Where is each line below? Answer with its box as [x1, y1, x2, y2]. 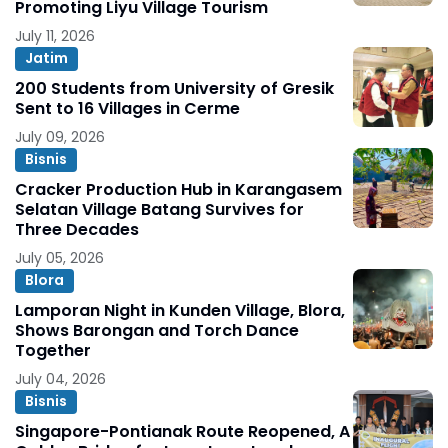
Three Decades [15, 217, 139, 241]
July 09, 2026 [15, 126, 105, 147]
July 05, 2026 [15, 247, 104, 268]
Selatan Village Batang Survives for [15, 197, 304, 221]
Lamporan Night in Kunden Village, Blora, [15, 298, 345, 322]
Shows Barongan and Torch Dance [15, 318, 299, 342]
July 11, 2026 [15, 25, 95, 46]
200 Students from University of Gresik [15, 76, 334, 100]
